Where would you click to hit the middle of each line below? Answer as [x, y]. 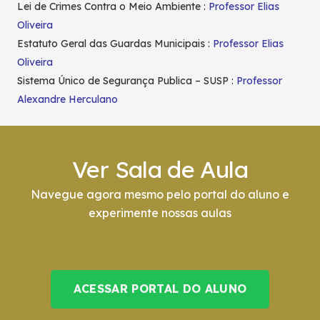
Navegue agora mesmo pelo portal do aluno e [160, 194]
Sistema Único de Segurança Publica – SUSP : [127, 81]
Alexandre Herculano [67, 100]
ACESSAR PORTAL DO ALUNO [160, 289]
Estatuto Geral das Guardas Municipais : [115, 44]
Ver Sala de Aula [160, 169]
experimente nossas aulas [160, 212]
